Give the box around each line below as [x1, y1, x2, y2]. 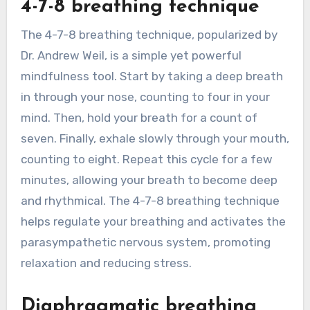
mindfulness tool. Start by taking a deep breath [20, 69, 283, 83]
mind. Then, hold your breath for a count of [20, 110, 257, 125]
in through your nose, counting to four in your [20, 89, 270, 104]
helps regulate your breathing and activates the [20, 214, 286, 228]
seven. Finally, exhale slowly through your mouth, [20, 131, 289, 145]
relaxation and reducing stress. [20, 255, 192, 270]
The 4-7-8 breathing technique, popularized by [20, 27, 277, 42]
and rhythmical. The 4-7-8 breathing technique [20, 193, 280, 208]
